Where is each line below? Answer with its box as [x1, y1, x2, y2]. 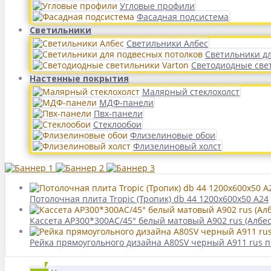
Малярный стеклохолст [142, 86, 240, 97]
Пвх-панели [94, 108, 143, 119]
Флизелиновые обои [130, 129, 215, 141]
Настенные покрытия [30, 73, 129, 84]
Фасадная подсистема [137, 11, 229, 22]
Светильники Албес [126, 38, 208, 49]
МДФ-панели [99, 97, 154, 108]
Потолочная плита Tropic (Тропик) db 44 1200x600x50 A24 [30, 193, 269, 204]
